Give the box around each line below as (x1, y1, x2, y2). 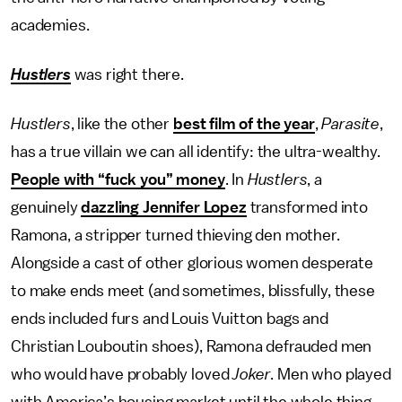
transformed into (246, 199, 369, 215)
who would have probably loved (11, 366, 233, 382)
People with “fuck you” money (11, 171, 225, 188)
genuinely (11, 199, 82, 215)
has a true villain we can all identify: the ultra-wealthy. (11, 144, 380, 160)
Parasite (321, 116, 380, 132)
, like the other (70, 116, 174, 132)
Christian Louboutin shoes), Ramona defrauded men (11, 338, 372, 354)
